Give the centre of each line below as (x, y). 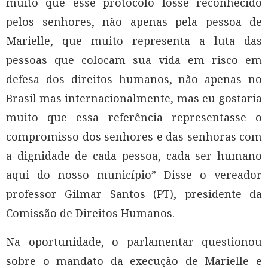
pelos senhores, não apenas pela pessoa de (134, 22)
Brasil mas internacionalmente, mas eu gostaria (134, 98)
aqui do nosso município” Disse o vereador (134, 175)
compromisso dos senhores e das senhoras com (134, 137)
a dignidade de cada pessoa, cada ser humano (134, 156)
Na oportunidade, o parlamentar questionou (134, 242)
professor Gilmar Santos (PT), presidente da (134, 194)
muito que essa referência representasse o (134, 118)
